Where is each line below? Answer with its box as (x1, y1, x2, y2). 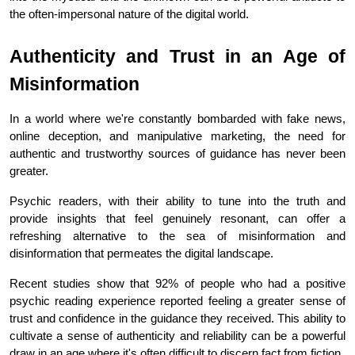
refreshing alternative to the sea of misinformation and (10, 229, 345, 242)
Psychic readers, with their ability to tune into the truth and (10, 194, 345, 208)
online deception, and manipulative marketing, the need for (10, 129, 345, 143)
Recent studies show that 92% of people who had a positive (10, 277, 345, 290)
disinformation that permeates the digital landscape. (10, 246, 273, 260)
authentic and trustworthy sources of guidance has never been (10, 147, 345, 160)
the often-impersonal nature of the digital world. (10, 7, 249, 21)
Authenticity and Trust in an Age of (10, 45, 345, 67)
